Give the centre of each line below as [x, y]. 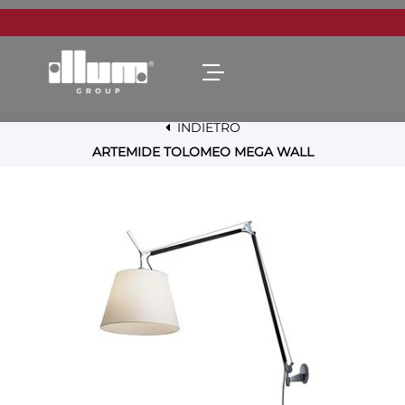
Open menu [268, 70]
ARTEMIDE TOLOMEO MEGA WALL [202, 152]
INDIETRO [207, 127]
